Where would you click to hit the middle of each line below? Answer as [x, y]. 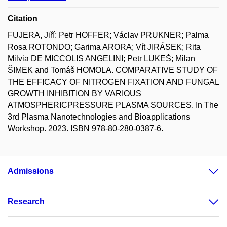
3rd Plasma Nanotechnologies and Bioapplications [99, 117]
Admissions [31, 171]
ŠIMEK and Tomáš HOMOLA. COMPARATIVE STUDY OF [113, 70]
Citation [23, 18]
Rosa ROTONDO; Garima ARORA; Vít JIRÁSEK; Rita [104, 47]
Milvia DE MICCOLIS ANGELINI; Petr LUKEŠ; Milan [101, 59]
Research [26, 201]
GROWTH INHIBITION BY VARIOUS [74, 93]
